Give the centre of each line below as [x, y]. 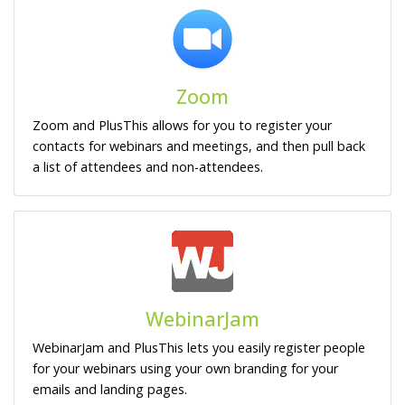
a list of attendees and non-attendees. [148, 166]
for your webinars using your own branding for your [185, 368]
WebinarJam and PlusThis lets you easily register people [199, 347]
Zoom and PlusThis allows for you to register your [182, 125]
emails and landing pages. [110, 389]
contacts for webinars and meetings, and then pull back [199, 146]
